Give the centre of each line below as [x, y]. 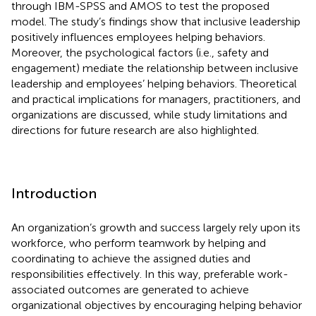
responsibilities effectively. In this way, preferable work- [150, 274]
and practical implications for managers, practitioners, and [156, 99]
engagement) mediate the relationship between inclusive [155, 68]
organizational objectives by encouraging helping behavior [157, 305]
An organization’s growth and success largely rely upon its [156, 227]
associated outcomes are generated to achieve [130, 289]
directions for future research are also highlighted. [135, 130]
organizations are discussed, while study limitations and [149, 114]
